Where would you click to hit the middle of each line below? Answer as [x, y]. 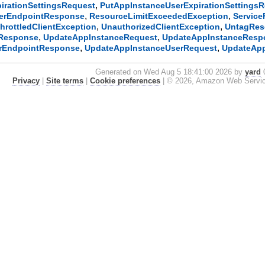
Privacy [26, 81]
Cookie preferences [125, 81]
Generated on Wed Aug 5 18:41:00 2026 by [170, 72]
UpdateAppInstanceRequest [101, 38]
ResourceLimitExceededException [159, 16]
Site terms [64, 81]
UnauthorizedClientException [161, 27]
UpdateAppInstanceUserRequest [151, 48]
